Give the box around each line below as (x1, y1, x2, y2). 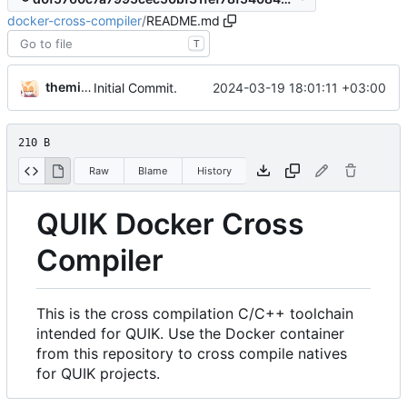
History (196, 164, 232, 177)
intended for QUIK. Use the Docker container (36, 323, 344, 342)
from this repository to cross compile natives (36, 343, 347, 362)
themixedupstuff (45, 79, 81, 95)
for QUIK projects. (36, 363, 160, 382)
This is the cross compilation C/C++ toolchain (36, 303, 353, 323)
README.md (146, 13, 220, 29)
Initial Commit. (94, 80, 177, 96)
